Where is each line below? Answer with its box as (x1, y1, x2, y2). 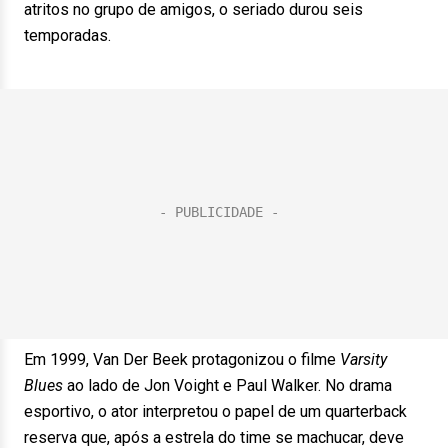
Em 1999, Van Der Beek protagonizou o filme (24, 350, 340, 369)
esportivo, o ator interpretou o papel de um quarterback (24, 402, 407, 421)
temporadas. (24, 26, 111, 45)
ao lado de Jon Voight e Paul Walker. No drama (63, 376, 392, 395)
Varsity (340, 350, 387, 369)
